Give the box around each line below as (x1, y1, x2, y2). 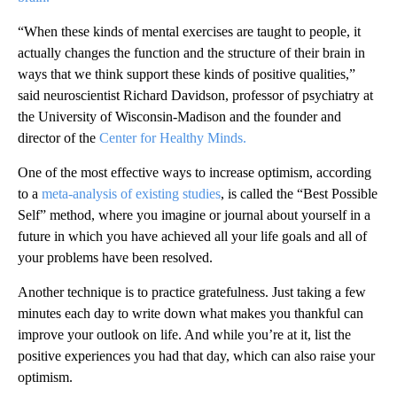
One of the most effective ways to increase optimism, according (18, 165, 371, 181)
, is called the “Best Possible (221, 186, 378, 202)
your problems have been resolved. (18, 250, 213, 266)
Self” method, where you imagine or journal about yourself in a (18, 207, 370, 223)
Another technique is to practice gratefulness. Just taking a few (18, 284, 366, 300)
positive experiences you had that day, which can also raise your (18, 348, 375, 364)
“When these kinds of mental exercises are (18, 24, 253, 40)
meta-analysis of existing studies (42, 186, 221, 202)
